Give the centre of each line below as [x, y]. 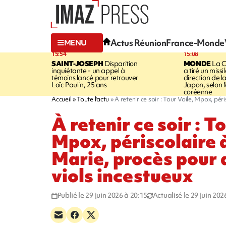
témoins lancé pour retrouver [95, 77]
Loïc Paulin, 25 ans [79, 84]
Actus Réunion [138, 43]
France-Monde [195, 43]
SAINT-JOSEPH [77, 63]
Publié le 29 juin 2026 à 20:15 [102, 195]
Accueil [62, 99]
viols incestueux [122, 176]
